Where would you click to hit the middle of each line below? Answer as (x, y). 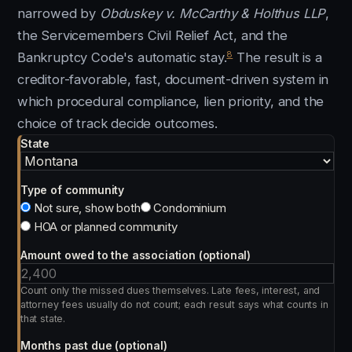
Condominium (188, 208)
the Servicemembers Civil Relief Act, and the (152, 35)
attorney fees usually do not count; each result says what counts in (174, 304)
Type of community (73, 190)
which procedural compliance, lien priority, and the (171, 101)
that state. (43, 319)
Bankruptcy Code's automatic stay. (122, 57)
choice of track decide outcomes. (117, 123)
